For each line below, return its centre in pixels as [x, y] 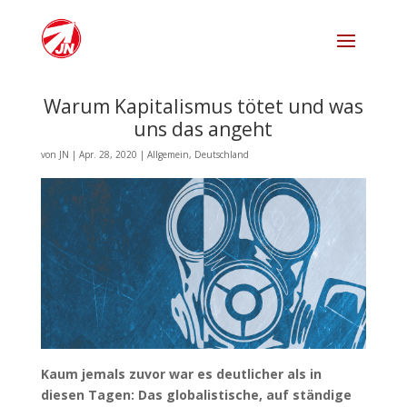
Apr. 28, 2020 [108, 154]
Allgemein [168, 154]
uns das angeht [203, 129]
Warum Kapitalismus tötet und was [203, 106]
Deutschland [221, 154]
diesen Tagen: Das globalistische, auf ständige [196, 394]
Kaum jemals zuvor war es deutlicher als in [181, 373]
